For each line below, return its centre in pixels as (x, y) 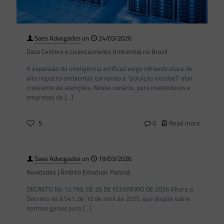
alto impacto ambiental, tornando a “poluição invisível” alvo (109, 78)
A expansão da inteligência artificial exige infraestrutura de (109, 68)
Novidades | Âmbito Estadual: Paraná (78, 172)
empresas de (45, 97)
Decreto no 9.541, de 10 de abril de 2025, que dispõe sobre (108, 198)
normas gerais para (54, 208)
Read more (184, 123)
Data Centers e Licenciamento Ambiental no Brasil (97, 51)
